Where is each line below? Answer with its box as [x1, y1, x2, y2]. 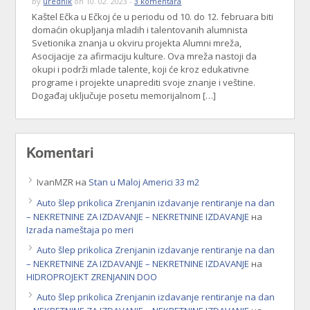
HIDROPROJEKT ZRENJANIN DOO [26, 271, 158, 284]
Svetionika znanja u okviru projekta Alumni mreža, [32, 37, 242, 50]
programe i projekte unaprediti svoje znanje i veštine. [32, 76, 256, 89]
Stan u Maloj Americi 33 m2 [89, 176, 200, 189]
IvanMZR [37, 176, 74, 189]
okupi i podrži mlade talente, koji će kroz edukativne [32, 63, 250, 76]
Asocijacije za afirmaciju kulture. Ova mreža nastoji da [32, 50, 257, 63]
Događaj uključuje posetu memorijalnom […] [32, 89, 217, 102]
